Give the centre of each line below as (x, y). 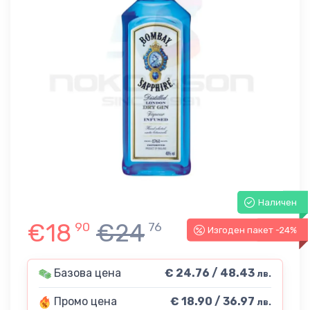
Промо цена (84, 302)
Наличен (277, 202)
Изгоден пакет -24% (252, 230)
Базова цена (86, 273)
